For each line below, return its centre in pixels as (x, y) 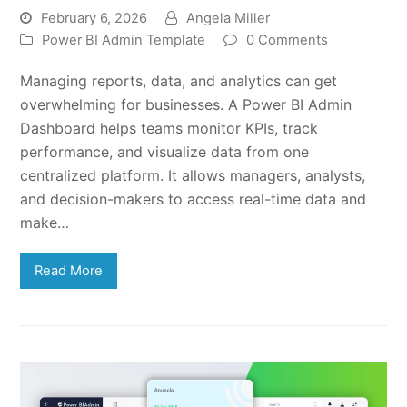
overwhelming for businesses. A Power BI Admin (186, 105)
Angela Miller (228, 19)
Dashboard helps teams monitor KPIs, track (169, 129)
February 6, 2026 (94, 19)
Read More (69, 271)
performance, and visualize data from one (165, 152)
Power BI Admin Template (124, 40)
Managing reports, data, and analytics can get (179, 81)
